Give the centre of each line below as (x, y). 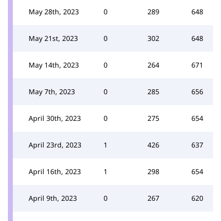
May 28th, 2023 (54, 11)
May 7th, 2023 (52, 91)
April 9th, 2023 (53, 198)
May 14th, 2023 (54, 65)
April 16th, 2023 (55, 171)
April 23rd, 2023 (55, 145)
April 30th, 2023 (55, 118)
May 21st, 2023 (53, 38)
